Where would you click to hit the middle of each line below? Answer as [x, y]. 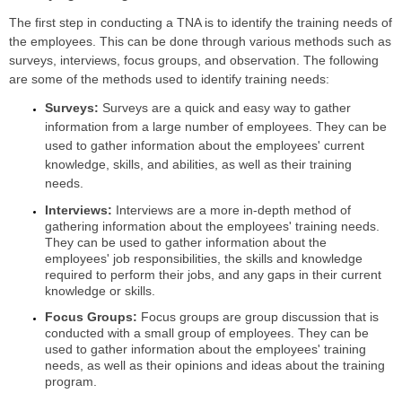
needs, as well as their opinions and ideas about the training [215, 365]
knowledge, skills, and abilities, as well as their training [198, 164]
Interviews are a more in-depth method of [232, 210]
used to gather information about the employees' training [205, 349]
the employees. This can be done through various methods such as [200, 41]
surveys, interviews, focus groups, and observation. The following [194, 60]
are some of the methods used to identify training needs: [169, 79]
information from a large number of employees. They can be [216, 127]
